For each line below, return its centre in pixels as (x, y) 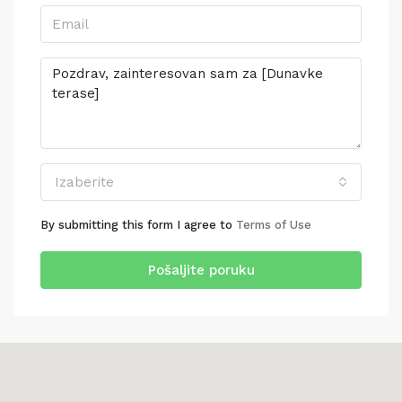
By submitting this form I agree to (138, 225)
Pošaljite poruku (201, 271)
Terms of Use (274, 225)
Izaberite (84, 183)
